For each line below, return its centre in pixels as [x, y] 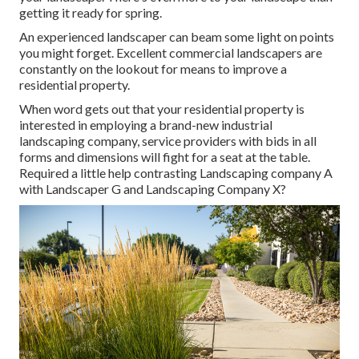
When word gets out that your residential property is [162, 109]
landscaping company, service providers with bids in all [168, 141]
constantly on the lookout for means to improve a [153, 69]
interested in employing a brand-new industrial [146, 125]
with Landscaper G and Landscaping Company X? [153, 189]
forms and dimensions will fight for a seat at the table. [165, 157]
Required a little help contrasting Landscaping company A [176, 173]
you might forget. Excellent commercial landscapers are [171, 53]
